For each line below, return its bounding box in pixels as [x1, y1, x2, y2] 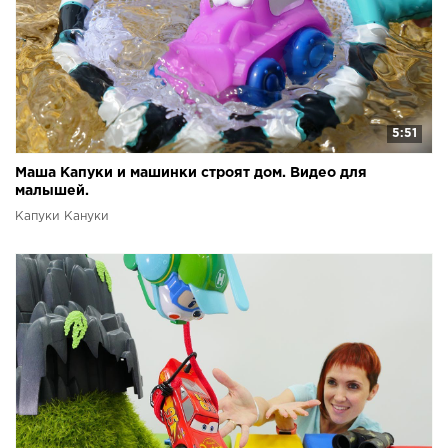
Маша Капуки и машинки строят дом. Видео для [15, 167, 367, 180]
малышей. [15, 185, 89, 198]
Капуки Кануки [15, 211, 109, 223]
